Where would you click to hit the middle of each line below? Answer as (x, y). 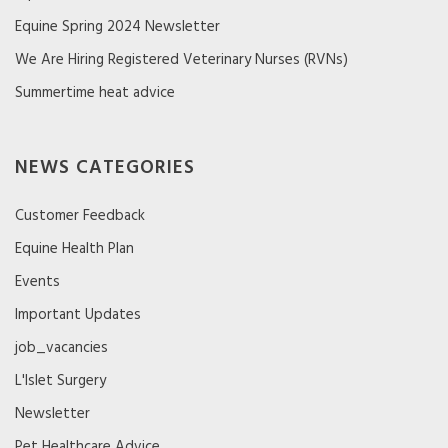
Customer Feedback (80, 215)
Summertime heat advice (95, 92)
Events (37, 281)
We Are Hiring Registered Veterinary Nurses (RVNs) (181, 59)
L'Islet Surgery (60, 380)
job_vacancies (61, 347)
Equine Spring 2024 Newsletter (117, 26)
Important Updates (78, 314)
